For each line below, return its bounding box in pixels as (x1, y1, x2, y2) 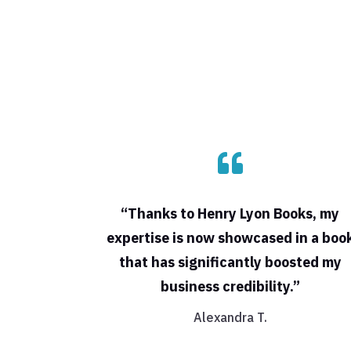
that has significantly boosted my (118, 252, 342, 271)
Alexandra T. (193, 309, 267, 325)
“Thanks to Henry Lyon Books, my (121, 204, 340, 223)
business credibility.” (160, 277, 300, 295)
